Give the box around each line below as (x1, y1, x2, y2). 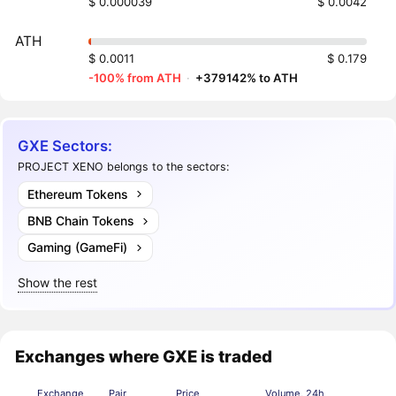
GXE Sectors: (18, 136, 113, 155)
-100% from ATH (88, 71, 182, 86)
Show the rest (18, 274, 98, 290)
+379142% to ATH (195, 71, 299, 86)
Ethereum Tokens (27, 186, 127, 202)
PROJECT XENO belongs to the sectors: (18, 160, 230, 174)
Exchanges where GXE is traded (15, 346, 273, 366)
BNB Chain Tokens (27, 213, 133, 229)
